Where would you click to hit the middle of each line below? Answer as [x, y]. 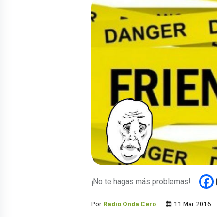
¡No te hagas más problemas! [141, 182]
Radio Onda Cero [130, 204]
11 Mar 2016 [192, 204]
